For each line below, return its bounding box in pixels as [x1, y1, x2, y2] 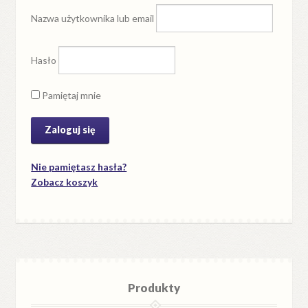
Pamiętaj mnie [40, 89, 102, 101]
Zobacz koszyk [31, 175, 98, 188]
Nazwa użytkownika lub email [31, 12, 155, 24]
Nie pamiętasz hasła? [31, 160, 127, 173]
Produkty [128, 280, 180, 295]
